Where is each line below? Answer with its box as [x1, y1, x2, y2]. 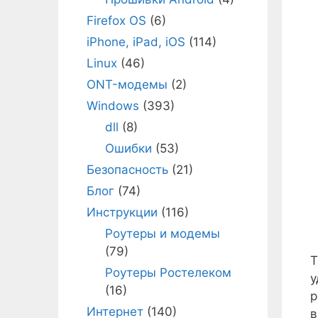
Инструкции [87, 205, 158, 219]
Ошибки [104, 141, 152, 155]
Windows [87, 99, 139, 113]
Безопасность [87, 163, 168, 177]
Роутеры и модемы [104, 226, 220, 241]
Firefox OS [87, 13, 146, 28]
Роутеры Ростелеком [104, 265, 231, 280]
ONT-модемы [87, 77, 168, 92]
